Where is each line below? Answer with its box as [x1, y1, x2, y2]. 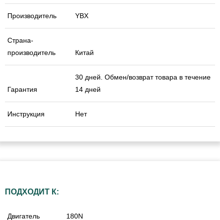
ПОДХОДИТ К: [5, 187, 59, 196]
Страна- [7, 36, 33, 44]
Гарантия [7, 85, 37, 93]
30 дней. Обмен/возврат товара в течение [75, 73, 211, 81]
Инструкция [7, 110, 45, 118]
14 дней [75, 85, 101, 93]
